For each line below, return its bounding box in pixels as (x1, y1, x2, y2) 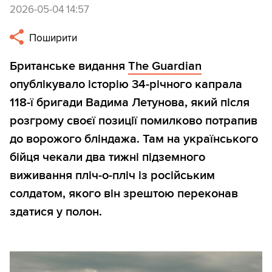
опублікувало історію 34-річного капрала (10, 77, 242, 92)
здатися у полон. (10, 205, 102, 220)
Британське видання (10, 59, 128, 74)
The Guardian (128, 59, 202, 74)
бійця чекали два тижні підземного (10, 150, 205, 165)
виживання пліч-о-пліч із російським (10, 168, 215, 183)
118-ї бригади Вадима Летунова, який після (10, 95, 250, 110)
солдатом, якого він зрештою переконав (10, 186, 238, 202)
